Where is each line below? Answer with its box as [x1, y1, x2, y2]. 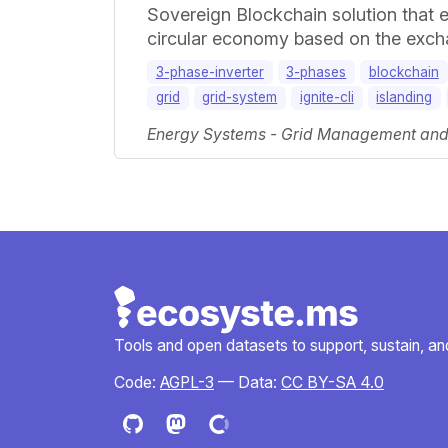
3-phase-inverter [155, 63, 264, 80]
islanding [376, 89, 433, 106]
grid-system [202, 89, 278, 106]
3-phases [286, 63, 347, 80]
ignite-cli [299, 89, 354, 106]
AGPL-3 [160, 372, 214, 392]
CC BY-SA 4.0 [281, 372, 384, 392]
